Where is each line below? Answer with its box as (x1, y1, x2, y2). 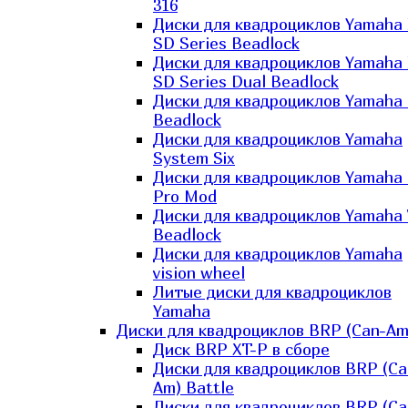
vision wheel (153, 263, 245, 282)
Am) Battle (153, 378, 234, 397)
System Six (153, 148, 235, 168)
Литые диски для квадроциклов (153, 282, 392, 301)
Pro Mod (153, 187, 217, 206)
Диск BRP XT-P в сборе (153, 340, 330, 359)
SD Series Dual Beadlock (153, 72, 339, 91)
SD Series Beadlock (153, 34, 300, 53)
